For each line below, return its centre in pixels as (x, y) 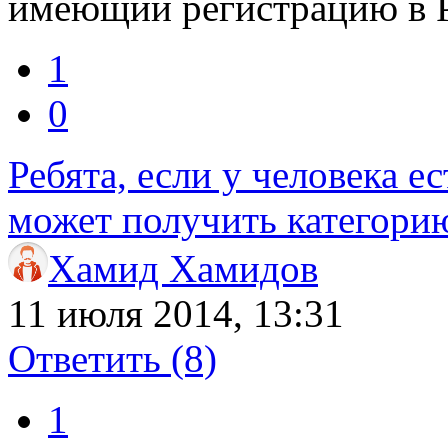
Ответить (89, 358)
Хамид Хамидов (183, 268)
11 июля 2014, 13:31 (176, 313)
